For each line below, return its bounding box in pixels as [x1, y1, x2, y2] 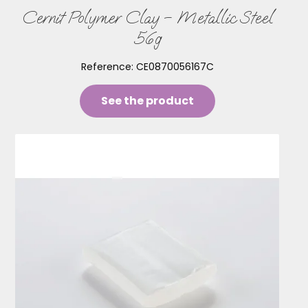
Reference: [80, 59, 136, 74]
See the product [100, 92, 194, 109]
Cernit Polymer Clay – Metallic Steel [21, 6, 273, 28]
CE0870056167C [135, 59, 214, 74]
